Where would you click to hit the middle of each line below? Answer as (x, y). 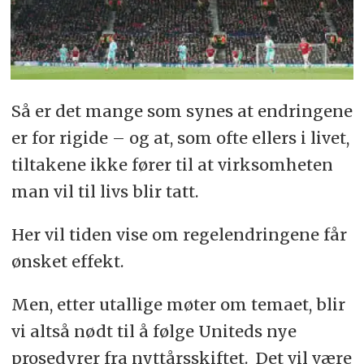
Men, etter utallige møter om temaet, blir (178, 304)
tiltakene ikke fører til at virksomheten (172, 164)
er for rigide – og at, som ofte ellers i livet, (180, 137)
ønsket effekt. (67, 261)
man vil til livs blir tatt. (104, 191)
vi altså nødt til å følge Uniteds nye (154, 331)
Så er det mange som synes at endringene (182, 110)
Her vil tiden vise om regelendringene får (179, 234)
